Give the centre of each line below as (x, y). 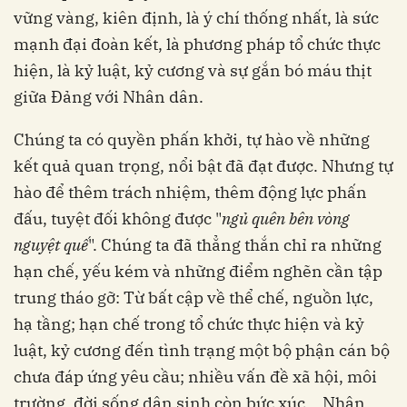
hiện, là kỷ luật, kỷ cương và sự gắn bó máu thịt (193, 71)
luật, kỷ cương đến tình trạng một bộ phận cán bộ (202, 351)
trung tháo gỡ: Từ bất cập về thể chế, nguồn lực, (194, 298)
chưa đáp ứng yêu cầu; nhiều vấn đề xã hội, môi (195, 377)
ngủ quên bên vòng (286, 219)
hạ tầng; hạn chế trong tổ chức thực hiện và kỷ (189, 324)
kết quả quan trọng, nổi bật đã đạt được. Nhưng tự (203, 166)
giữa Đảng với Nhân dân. (109, 97)
